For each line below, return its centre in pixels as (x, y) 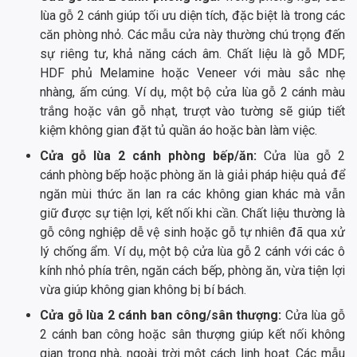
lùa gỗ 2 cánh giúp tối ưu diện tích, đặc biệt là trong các (192, 16)
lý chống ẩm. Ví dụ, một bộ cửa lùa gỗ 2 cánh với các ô (192, 252)
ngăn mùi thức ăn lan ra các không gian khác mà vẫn (192, 194)
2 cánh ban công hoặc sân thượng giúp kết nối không (192, 335)
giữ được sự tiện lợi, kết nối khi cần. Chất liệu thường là (192, 214)
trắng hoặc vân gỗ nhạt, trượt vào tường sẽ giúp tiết (192, 112)
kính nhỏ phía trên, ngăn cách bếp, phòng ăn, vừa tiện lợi (192, 271)
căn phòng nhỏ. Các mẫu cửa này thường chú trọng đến (192, 35)
